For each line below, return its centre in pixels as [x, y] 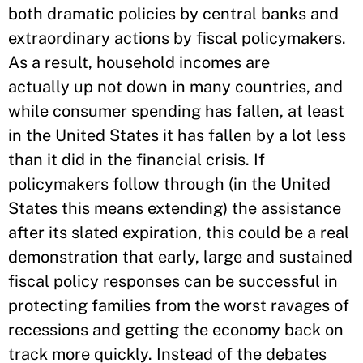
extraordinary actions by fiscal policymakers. [177, 38]
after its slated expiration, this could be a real [179, 233]
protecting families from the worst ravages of [179, 305]
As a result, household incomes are [139, 62]
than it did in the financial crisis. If [137, 160]
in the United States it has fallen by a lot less [177, 135]
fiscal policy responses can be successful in [173, 281]
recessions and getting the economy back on [176, 330]
